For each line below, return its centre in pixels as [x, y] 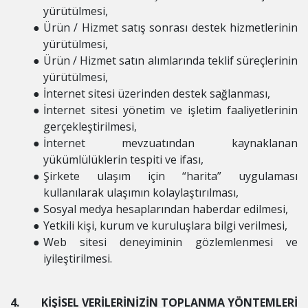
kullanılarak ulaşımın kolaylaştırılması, [141, 192]
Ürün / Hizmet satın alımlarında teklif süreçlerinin [170, 60]
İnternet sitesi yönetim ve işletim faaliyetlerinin [170, 110]
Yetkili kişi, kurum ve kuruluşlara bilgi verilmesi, [165, 225]
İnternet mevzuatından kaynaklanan [170, 143]
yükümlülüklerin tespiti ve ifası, [123, 159]
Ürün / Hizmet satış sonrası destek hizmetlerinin [170, 27]
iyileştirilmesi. [78, 258]
